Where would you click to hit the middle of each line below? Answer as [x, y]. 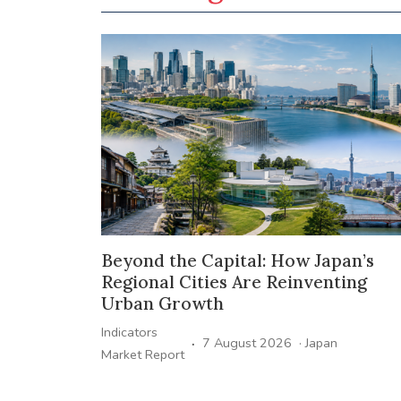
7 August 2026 [247, 343]
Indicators [129, 332]
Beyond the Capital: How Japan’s [237, 260]
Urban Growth [162, 303]
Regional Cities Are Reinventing [234, 282]
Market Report [142, 354]
